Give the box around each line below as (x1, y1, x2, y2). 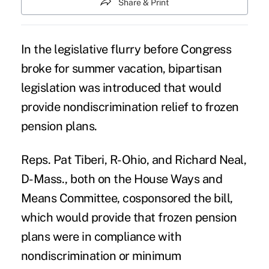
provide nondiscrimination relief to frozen (20, 100, 239, 115)
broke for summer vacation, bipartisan (20, 61, 222, 76)
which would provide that (20, 210, 159, 225)
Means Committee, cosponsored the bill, (20, 191, 233, 206)
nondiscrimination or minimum (20, 249, 181, 264)
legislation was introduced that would (20, 80, 222, 95)
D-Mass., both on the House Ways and (20, 172, 223, 187)
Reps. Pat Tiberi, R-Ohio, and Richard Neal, (20, 153, 247, 168)
